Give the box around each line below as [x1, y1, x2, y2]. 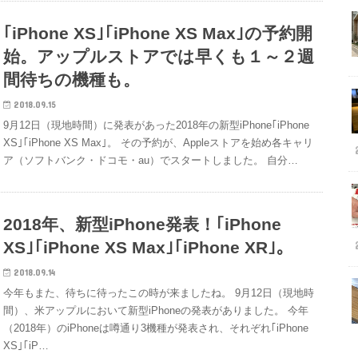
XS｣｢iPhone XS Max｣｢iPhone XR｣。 [3, 237, 294, 257]
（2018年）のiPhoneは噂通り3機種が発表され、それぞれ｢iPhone [3, 322, 309, 335]
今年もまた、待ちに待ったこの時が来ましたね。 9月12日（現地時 [3, 287, 315, 300]
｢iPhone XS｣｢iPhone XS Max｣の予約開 [3, 23, 313, 42]
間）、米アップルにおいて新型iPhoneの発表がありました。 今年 [3, 304, 309, 317]
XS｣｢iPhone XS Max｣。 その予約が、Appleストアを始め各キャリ [3, 136, 314, 149]
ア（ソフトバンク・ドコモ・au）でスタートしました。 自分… [3, 153, 299, 166]
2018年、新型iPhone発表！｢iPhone [3, 214, 282, 233]
